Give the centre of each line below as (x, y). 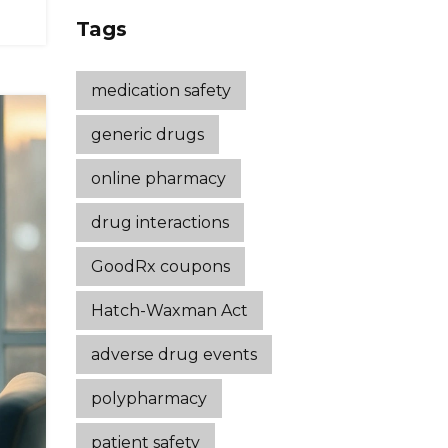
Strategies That (248, 16)
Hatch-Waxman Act (169, 310)
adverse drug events (174, 354)
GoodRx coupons (160, 266)
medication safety (161, 90)
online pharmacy (158, 178)
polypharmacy (149, 398)
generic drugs (147, 134)
